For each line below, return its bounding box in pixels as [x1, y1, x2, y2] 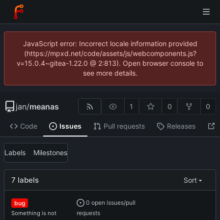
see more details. [82, 69, 137, 77]
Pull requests [103, 122, 145, 131]
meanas [29, 101, 59, 111]
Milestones [33, 148, 67, 157]
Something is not [11, 210, 56, 217]
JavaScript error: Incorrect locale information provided [23, 39, 197, 48]
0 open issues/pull [84, 199, 136, 207]
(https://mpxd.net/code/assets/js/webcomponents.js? [24, 49, 196, 57]
